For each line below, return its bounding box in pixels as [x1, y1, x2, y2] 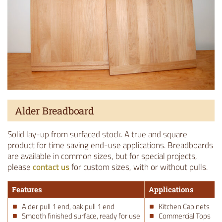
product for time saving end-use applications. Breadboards [7, 137, 213, 154]
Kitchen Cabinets [159, 200, 210, 214]
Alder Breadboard [15, 104, 94, 117]
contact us [33, 159, 69, 175]
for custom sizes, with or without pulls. [69, 159, 208, 175]
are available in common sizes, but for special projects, [7, 148, 197, 165]
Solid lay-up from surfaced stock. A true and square [7, 126, 187, 143]
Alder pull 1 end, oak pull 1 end [22, 200, 114, 214]
